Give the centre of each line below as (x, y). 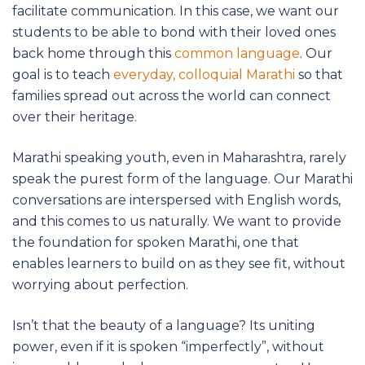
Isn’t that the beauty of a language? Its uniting (164, 325)
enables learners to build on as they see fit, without (179, 263)
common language (237, 53)
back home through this (93, 53)
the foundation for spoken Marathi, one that (156, 242)
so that (319, 74)
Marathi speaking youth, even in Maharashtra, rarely (179, 157)
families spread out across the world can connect (172, 95)
